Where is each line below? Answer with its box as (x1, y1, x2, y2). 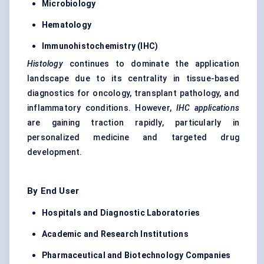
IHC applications (176, 103, 239, 113)
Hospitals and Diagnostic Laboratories (42, 208, 200, 218)
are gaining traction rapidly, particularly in (27, 118, 239, 128)
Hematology (42, 20, 91, 30)
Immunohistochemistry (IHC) (42, 41, 159, 51)
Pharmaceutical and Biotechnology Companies (42, 250, 231, 260)
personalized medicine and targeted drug (27, 133, 239, 143)
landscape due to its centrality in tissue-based (27, 74, 239, 84)
